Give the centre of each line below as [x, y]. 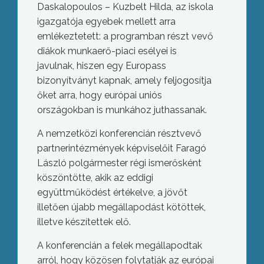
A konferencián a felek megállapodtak [119, 245]
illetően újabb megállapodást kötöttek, [121, 207]
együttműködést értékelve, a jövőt [112, 192]
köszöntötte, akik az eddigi [95, 178]
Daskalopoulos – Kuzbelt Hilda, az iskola [125, 7]
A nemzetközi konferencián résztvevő [119, 133]
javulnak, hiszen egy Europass [101, 66]
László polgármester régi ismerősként [119, 163]
